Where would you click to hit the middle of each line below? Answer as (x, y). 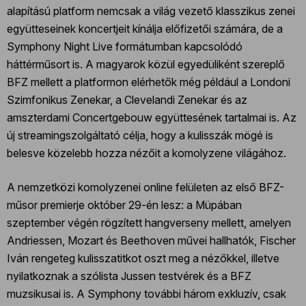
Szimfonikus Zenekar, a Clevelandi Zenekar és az (127, 99)
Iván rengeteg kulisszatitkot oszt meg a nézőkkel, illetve (143, 258)
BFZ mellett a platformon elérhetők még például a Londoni (149, 82)
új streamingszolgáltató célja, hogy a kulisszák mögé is (140, 135)
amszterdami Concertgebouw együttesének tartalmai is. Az (152, 117)
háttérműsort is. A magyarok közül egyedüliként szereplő (146, 64)
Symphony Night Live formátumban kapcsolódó (125, 46)
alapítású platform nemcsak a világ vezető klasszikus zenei (151, 11)
